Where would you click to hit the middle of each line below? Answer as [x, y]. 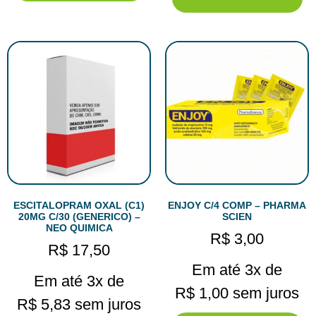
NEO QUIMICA [79, 227]
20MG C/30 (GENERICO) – [79, 216]
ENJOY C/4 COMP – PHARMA [237, 205]
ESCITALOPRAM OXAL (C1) [79, 205]
